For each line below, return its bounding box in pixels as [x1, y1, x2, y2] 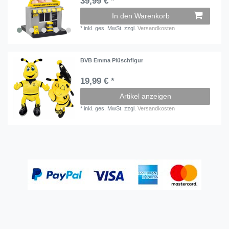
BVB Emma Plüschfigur [80, 57, 144, 64]
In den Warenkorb [112, 11, 170, 20]
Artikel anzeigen [119, 92, 171, 101]
